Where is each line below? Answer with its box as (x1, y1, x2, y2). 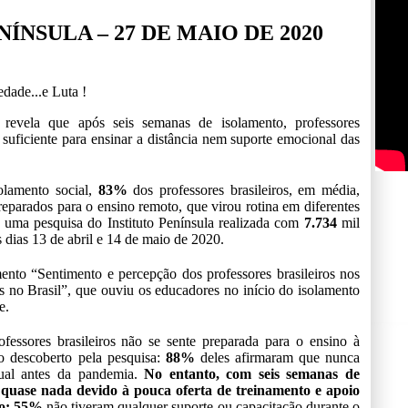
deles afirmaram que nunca (194, 349, 361, 365)
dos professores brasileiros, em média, (127, 181, 361, 198)
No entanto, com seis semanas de (144, 365, 361, 382)
